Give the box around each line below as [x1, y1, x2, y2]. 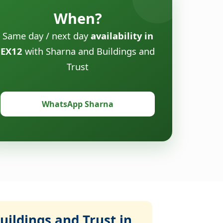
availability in [90, 29, 153, 42]
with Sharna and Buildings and [22, 44, 155, 57]
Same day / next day [2, 29, 91, 42]
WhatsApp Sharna [42, 98, 113, 110]
